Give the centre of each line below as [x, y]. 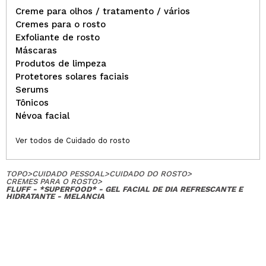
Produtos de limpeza [61, 64]
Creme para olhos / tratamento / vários [103, 11]
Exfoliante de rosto [58, 37]
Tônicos [32, 103]
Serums [32, 90]
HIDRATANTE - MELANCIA [55, 196]
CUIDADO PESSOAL [68, 174]
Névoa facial [42, 116]
